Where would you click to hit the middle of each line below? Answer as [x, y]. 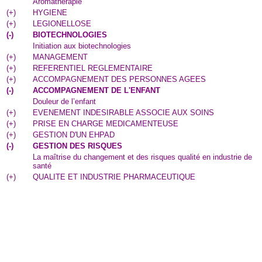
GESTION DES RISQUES [77, 146]
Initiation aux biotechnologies [82, 46]
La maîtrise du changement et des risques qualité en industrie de [142, 157]
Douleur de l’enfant [64, 101]
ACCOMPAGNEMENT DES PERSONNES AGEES [119, 79]
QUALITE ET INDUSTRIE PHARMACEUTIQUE [114, 177]
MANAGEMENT [60, 57]
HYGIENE [50, 13]
